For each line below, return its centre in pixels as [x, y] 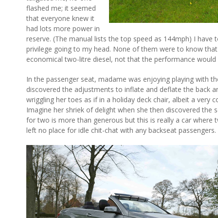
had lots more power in [63, 28]
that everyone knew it [60, 18]
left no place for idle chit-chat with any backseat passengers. [121, 130]
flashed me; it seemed [61, 8]
